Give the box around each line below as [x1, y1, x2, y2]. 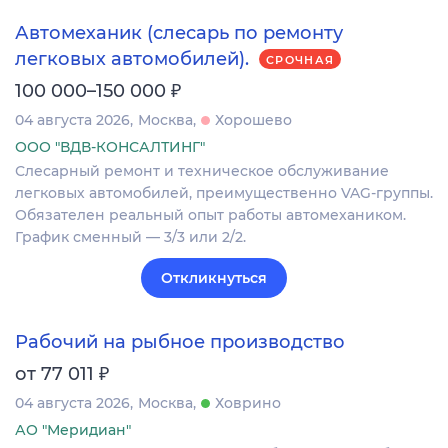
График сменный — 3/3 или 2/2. [15, 228, 246, 247]
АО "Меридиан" [15, 420, 131, 439]
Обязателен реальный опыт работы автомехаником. [15, 206, 406, 225]
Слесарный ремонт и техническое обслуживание [15, 162, 389, 181]
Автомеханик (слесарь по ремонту [15, 22, 343, 45]
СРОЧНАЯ [266, 52, 335, 67]
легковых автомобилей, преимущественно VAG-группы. [15, 184, 433, 203]
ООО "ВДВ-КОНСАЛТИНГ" [15, 138, 205, 157]
